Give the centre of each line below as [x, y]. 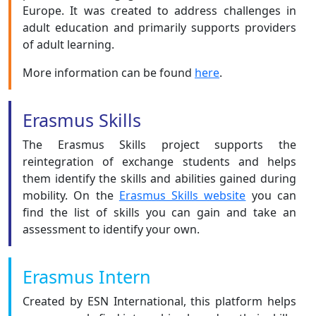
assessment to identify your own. [111, 229]
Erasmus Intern [87, 276]
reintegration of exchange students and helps [159, 162]
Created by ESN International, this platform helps [159, 301]
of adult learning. [68, 44]
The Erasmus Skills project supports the [159, 145]
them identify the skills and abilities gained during [159, 178]
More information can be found [109, 73]
